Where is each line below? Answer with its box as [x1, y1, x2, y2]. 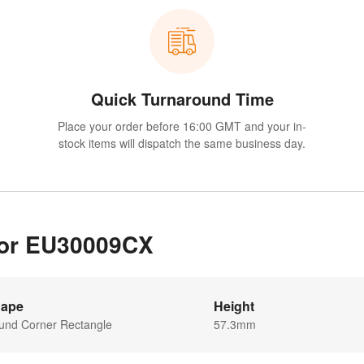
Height [214, 297, 254, 316]
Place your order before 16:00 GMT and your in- [58, 118, 306, 135]
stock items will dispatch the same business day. [58, 135, 305, 152]
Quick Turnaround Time [90, 87, 274, 111]
